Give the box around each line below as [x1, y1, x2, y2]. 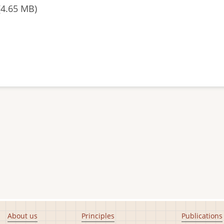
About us [7, 211, 37, 220]
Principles [81, 211, 114, 220]
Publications [181, 211, 222, 220]
